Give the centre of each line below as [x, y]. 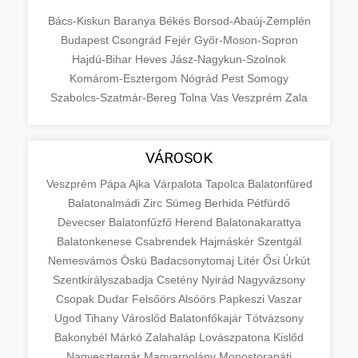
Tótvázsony [274, 318]
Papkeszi [243, 298]
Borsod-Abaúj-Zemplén [252, 20]
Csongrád [138, 40]
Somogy [268, 78]
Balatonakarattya [258, 222]
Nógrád [201, 78]
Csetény [179, 279]
